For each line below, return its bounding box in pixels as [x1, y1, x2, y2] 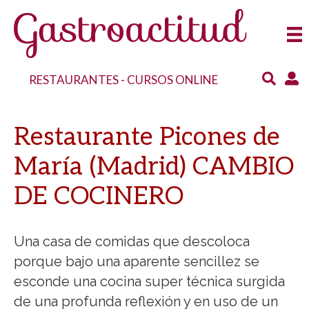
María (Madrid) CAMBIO [14, 151, 294, 182]
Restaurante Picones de [14, 121, 280, 152]
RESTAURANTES [29, 72, 119, 87]
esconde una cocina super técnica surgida [14, 272, 285, 290]
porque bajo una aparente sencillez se [14, 252, 259, 270]
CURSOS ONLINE [127, 72, 219, 87]
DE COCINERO [14, 181, 183, 212]
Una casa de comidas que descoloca [14, 232, 250, 250]
